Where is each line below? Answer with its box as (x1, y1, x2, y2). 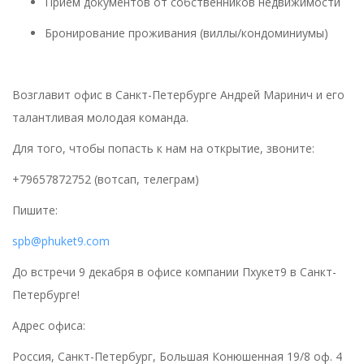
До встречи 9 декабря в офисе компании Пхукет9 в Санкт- (12, 264, 336, 279)
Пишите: (12, 202, 61, 218)
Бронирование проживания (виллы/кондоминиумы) (45, 25, 328, 41)
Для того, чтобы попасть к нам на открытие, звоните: (12, 141, 318, 156)
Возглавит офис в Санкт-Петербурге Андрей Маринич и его (12, 87, 344, 102)
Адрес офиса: (12, 318, 85, 333)
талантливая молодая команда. (12, 110, 192, 125)
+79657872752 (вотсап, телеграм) (12, 171, 202, 187)
